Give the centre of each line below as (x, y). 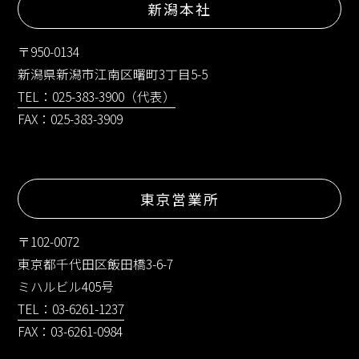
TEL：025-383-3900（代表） (97, 96)
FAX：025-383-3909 (71, 119)
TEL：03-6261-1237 (71, 309)
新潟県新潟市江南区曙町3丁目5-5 (113, 74)
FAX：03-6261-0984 (71, 331)
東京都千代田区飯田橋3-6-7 (96, 264)
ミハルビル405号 (66, 286)
